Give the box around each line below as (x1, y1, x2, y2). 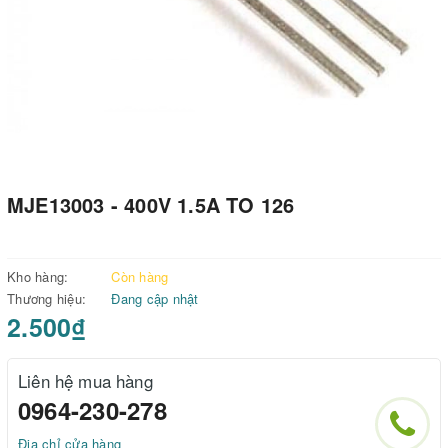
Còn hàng (111, 267, 169, 287)
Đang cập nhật (111, 289, 199, 309)
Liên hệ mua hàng (18, 368, 153, 394)
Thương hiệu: (7, 289, 86, 309)
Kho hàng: (7, 267, 69, 287)
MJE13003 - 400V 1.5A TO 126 (7, 191, 295, 220)
